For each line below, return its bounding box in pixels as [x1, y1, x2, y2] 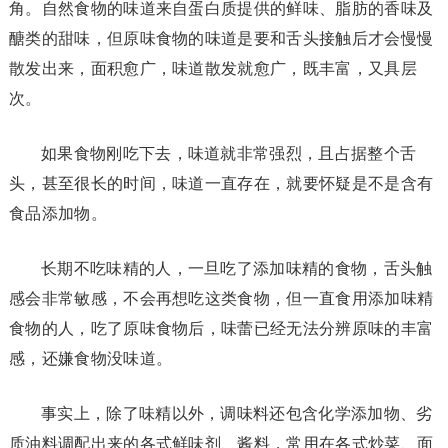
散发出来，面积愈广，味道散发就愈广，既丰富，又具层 [8, 59, 417, 77]
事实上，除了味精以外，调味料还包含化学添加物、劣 [40, 404, 433, 422]
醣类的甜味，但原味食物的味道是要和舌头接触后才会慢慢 [8, 29, 434, 47]
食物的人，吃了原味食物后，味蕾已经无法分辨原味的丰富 [8, 319, 434, 337]
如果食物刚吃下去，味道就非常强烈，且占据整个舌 [40, 144, 417, 162]
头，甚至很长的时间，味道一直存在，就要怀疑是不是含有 [8, 174, 434, 192]
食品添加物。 [8, 204, 107, 222]
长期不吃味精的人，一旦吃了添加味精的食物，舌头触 [40, 259, 433, 277]
